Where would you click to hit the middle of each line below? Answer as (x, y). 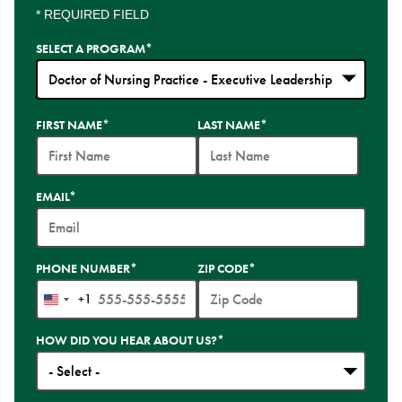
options (56, 132)
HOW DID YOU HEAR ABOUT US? (127, 340)
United (70, 305)
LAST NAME (229, 125)
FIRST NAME (69, 125)
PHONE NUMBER (83, 268)
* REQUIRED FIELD (92, 14)
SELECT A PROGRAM (91, 48)
